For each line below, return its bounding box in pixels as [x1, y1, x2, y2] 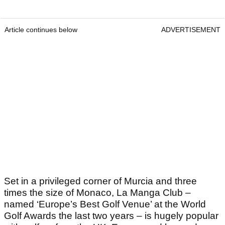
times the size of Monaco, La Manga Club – [4, 187, 191, 198]
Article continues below [5, 26, 77, 34]
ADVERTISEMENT [161, 26, 220, 34]
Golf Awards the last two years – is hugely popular [4, 210, 218, 221]
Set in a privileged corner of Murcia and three [4, 176, 197, 187]
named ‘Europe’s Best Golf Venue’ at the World [4, 199, 206, 210]
